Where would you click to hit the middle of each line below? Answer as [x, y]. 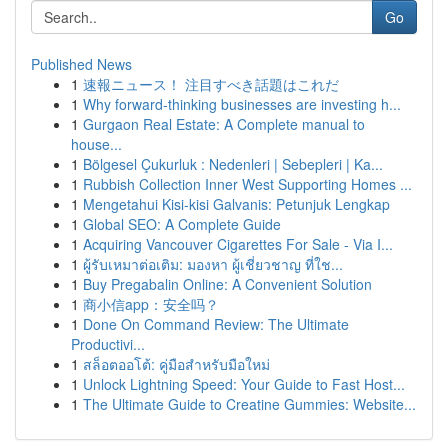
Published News [81, 64]
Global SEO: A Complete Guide [182, 224]
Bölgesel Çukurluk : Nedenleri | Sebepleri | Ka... [233, 164]
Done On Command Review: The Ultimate [216, 324]
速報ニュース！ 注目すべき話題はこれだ [211, 84]
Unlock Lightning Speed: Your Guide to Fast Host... [244, 384]
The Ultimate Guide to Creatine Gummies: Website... [249, 404]
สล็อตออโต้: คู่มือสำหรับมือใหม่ [176, 364]
